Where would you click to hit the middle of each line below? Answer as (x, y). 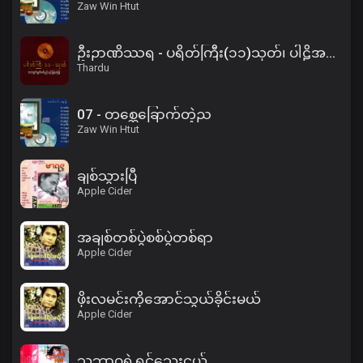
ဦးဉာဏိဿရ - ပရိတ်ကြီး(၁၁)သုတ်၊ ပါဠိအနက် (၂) (331, 53)
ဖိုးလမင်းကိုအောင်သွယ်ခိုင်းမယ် (169, 299)
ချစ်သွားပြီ (107, 176)
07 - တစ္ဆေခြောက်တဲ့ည (144, 114)
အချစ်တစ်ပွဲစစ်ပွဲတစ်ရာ (145, 237)
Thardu (93, 68)
